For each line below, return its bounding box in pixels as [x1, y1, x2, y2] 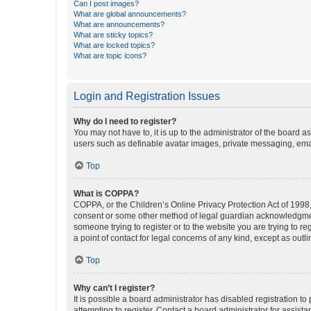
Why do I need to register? [74, 117, 176, 126]
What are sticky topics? [74, 31, 153, 39]
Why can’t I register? [74, 283, 155, 293]
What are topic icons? [74, 51, 146, 60]
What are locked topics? [74, 41, 155, 49]
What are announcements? [74, 20, 165, 28]
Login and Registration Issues [74, 90, 220, 102]
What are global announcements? [74, 10, 186, 18]
